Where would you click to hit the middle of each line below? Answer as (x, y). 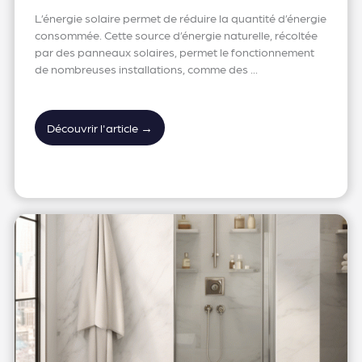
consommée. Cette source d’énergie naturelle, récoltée (176, 34)
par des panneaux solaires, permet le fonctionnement (174, 51)
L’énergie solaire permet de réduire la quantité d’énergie (180, 17)
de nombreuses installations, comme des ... (146, 68)
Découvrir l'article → (99, 127)
